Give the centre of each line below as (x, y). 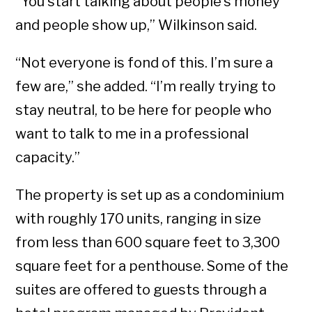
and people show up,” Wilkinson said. (136, 25)
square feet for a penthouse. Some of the (152, 266)
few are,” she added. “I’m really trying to (146, 86)
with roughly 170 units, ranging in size (139, 218)
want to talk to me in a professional (132, 133)
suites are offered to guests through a (141, 289)
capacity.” (48, 157)
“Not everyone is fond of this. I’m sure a (145, 62)
